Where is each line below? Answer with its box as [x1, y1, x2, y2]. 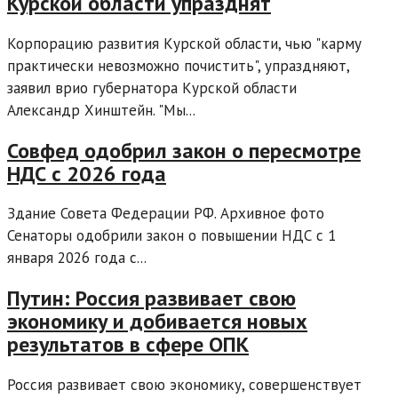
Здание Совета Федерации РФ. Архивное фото [7, 203, 324, 224]
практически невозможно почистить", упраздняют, [7, 55, 349, 76]
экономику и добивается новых [7, 307, 307, 336]
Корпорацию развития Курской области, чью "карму [7, 33, 362, 53]
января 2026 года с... [7, 248, 147, 268]
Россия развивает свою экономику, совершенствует [7, 375, 362, 395]
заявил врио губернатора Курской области [7, 77, 297, 98]
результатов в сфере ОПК [7, 330, 249, 359]
